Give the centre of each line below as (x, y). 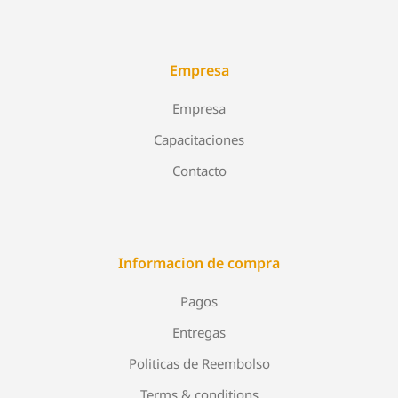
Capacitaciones (199, 139)
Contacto (199, 171)
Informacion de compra (199, 263)
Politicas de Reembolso (199, 363)
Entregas (199, 332)
